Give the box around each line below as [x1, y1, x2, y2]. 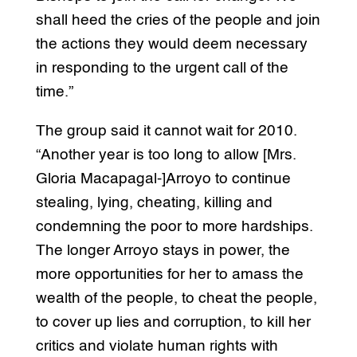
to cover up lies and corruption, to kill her [35, 314, 311, 330]
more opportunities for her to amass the [35, 266, 304, 282]
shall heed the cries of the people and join [35, 12, 320, 28]
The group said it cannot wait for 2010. [35, 123, 297, 139]
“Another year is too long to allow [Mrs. [35, 147, 296, 163]
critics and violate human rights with [35, 338, 278, 354]
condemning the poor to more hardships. [35, 218, 313, 234]
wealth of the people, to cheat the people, [35, 290, 317, 306]
